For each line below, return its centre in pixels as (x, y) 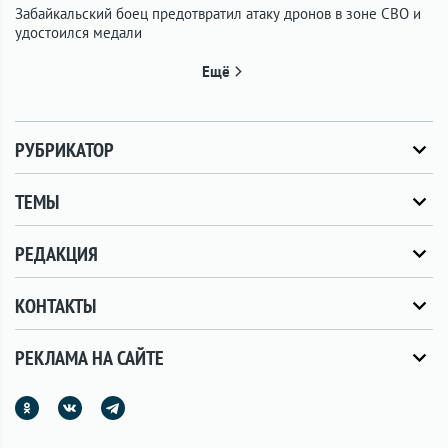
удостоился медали (78, 32)
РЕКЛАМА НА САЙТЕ (89, 358)
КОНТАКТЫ (55, 306)
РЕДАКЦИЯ (56, 254)
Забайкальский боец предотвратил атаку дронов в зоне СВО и (218, 13)
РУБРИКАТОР (64, 150)
